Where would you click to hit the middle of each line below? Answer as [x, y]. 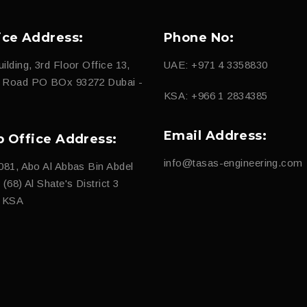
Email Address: [216, 136]
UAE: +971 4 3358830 [216, 65]
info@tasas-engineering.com [233, 163]
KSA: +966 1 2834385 [216, 96]
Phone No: [199, 38]
